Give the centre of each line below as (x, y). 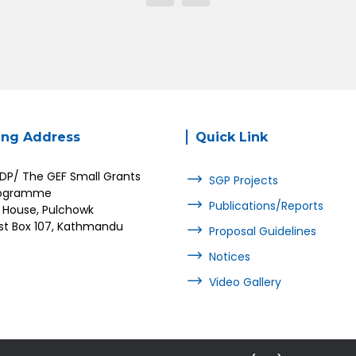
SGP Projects (244, 180)
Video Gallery (245, 282)
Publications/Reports (266, 206)
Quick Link (232, 137)
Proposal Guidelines (263, 231)
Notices (230, 257)
